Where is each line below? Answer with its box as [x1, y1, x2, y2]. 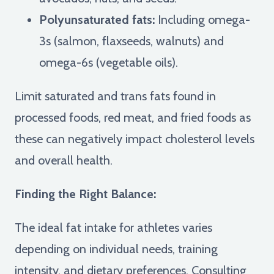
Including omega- [155, 12, 250, 27]
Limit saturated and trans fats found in [15, 88, 216, 103]
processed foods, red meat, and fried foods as [15, 109, 251, 125]
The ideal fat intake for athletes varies [15, 220, 212, 235]
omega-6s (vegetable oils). [39, 54, 178, 70]
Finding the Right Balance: [15, 186, 156, 201]
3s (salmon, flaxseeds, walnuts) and [39, 33, 224, 48]
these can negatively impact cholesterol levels [15, 131, 254, 146]
